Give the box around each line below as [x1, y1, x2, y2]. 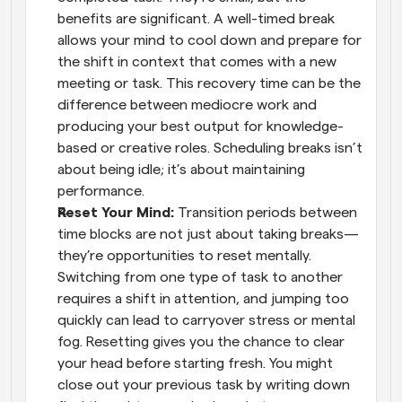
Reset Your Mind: [57, 205, 178, 220]
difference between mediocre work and [57, 98, 317, 112]
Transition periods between [178, 205, 357, 220]
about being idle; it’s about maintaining [57, 162, 305, 177]
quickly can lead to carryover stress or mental [57, 313, 355, 328]
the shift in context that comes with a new [57, 55, 336, 69]
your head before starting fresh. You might [57, 356, 333, 371]
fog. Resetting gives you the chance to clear [57, 335, 345, 349]
